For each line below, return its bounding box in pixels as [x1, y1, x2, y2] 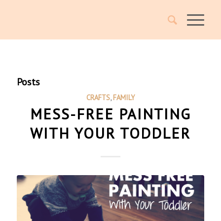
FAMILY [112, 93, 135, 102]
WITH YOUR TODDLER [30, 123, 191, 143]
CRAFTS [86, 93, 110, 102]
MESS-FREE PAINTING [30, 104, 191, 123]
